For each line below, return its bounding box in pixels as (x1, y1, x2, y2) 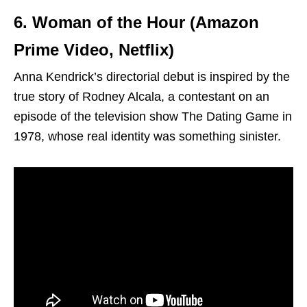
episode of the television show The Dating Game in (14, 109, 292, 123)
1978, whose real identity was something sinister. (14, 129, 281, 143)
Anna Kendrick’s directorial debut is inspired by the (14, 69, 290, 84)
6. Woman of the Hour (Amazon (14, 12, 259, 32)
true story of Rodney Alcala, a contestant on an (14, 89, 269, 103)
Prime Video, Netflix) (14, 40, 174, 59)
